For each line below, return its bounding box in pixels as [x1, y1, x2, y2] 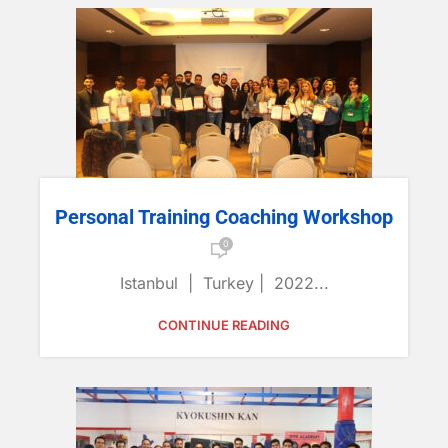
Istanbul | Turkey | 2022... [119, 273, 329, 293]
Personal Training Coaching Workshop [55, 205, 393, 229]
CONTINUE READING [158, 317, 290, 333]
